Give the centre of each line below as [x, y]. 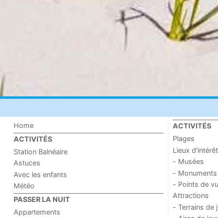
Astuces [27, 163]
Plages [183, 139]
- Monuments [195, 173]
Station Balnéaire [41, 152]
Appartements [37, 212]
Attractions [191, 196]
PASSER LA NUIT [42, 199]
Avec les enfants [41, 174]
